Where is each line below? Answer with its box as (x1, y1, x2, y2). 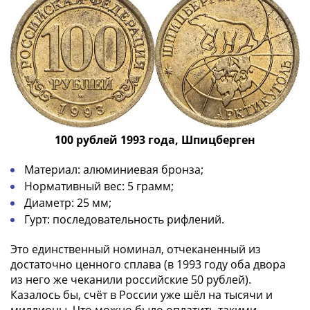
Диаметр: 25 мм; (24, 195, 111, 211)
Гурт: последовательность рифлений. (24, 212, 224, 228)
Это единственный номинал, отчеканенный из (10, 241, 261, 257)
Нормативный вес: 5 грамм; (24, 179, 174, 194)
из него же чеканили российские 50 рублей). (10, 272, 251, 288)
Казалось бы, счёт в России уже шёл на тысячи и (10, 287, 273, 303)
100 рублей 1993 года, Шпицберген (55, 132, 255, 148)
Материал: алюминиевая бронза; (24, 162, 203, 178)
